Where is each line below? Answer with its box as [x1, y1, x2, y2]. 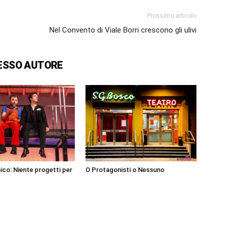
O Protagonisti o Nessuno [85, 166, 164, 174]
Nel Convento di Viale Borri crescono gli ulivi [49, 25, 196, 35]
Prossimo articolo [147, 12, 196, 20]
